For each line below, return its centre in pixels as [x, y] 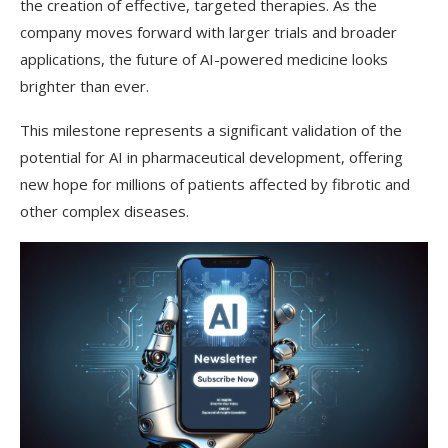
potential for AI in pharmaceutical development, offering [211, 157]
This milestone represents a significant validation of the [211, 130]
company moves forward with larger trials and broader [208, 32]
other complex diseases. [104, 211]
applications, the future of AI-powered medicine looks [204, 59]
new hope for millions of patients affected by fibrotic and [215, 184]
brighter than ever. [84, 86]
